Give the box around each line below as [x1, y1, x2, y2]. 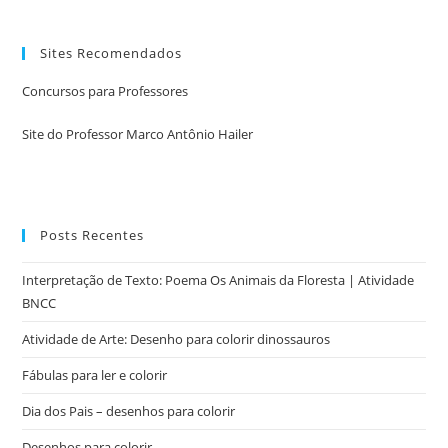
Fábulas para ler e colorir [22, 365, 168, 384]
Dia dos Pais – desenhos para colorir [22, 401, 236, 420]
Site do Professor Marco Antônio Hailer [22, 124, 254, 143]
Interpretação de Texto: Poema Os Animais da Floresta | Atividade [22, 270, 415, 289]
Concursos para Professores [22, 81, 189, 100]
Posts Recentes [40, 225, 145, 244]
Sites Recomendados [40, 43, 183, 62]
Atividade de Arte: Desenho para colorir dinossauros [22, 329, 331, 348]
